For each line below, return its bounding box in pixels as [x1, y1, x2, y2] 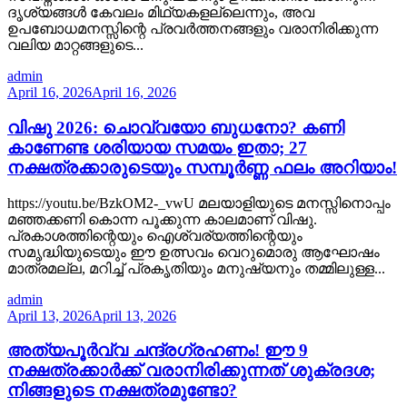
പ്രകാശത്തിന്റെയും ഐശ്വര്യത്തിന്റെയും [7, 227, 303, 243]
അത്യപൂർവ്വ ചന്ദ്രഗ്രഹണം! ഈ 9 [7, 341, 308, 361]
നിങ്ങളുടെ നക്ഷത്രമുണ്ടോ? [7, 381, 237, 401]
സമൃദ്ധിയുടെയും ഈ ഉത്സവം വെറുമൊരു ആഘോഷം [7, 243, 380, 260]
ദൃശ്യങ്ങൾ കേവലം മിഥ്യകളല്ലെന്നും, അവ [7, 5, 314, 21]
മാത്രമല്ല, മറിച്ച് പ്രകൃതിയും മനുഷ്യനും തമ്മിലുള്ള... [7, 260, 385, 276]
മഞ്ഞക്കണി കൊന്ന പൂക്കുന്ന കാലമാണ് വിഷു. [7, 211, 317, 227]
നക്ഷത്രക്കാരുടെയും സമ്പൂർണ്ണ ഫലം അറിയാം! [7, 157, 397, 177]
